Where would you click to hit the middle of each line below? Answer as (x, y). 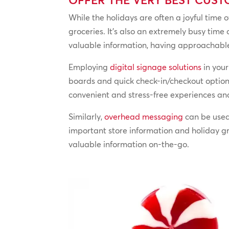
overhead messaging (144, 116)
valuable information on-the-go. (129, 144)
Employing (89, 67)
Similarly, (87, 116)
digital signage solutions (156, 67)
